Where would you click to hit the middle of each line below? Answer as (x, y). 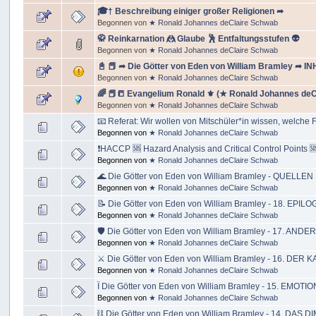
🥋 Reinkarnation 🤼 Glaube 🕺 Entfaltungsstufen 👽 (199, 39)
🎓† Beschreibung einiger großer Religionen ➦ (191, 12)
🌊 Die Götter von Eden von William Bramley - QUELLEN (206, 177)
